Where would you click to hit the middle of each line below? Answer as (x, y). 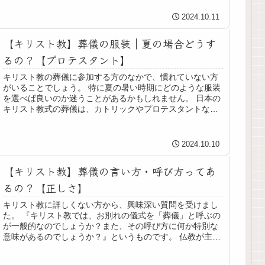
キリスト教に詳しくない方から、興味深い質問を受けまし (111, 205)
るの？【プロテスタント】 (67, 60)
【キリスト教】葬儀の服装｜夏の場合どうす (110, 43)
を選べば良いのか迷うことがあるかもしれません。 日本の (112, 98)
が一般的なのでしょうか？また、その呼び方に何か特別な (111, 226)
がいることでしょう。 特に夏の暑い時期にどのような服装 (112, 88)
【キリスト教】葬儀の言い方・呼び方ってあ (110, 171)
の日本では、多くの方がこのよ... (65, 248)
